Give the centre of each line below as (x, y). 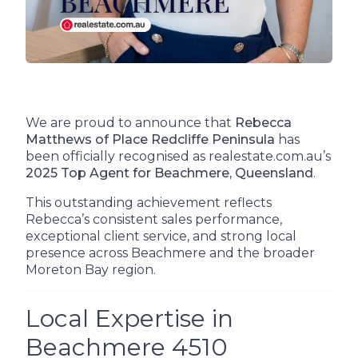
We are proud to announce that (130, 123)
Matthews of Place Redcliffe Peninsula (150, 139)
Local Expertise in (129, 318)
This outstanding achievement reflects (149, 203)
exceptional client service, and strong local (161, 236)
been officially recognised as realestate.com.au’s (178, 156)
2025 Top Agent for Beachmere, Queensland (169, 173)
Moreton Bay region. (91, 270)
